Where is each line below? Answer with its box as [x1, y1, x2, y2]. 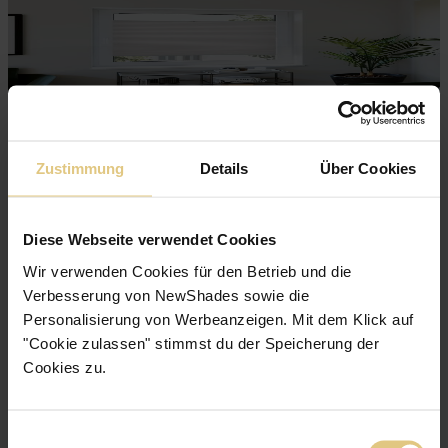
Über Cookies [319, 159, 417, 177]
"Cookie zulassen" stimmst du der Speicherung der [23, 334, 379, 351]
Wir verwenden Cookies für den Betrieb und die [23, 262, 352, 279]
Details [199, 159, 249, 177]
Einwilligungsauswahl [7, 427, 147, 444]
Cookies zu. [23, 358, 107, 375]
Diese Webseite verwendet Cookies [23, 230, 276, 248]
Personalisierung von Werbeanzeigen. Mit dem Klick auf [23, 310, 414, 327]
